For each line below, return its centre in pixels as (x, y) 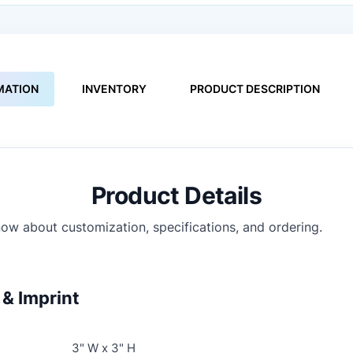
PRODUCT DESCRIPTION (255, 88)
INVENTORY (114, 88)
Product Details (176, 195)
